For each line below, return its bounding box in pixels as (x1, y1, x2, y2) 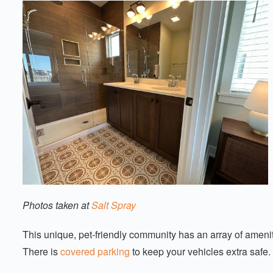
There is (23, 244, 60, 259)
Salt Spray (91, 198, 136, 213)
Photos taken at (23, 198, 91, 213)
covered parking (60, 244, 130, 259)
